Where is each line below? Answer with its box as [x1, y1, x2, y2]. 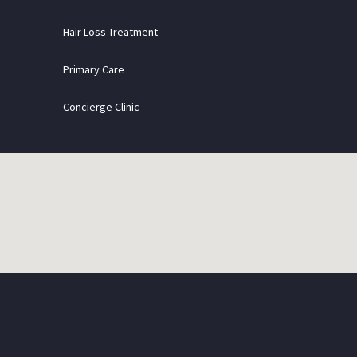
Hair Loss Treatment [63, 24, 158, 39]
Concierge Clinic [63, 99, 139, 114]
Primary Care [63, 61, 124, 76]
